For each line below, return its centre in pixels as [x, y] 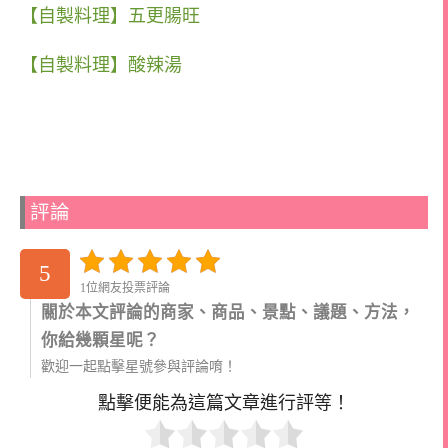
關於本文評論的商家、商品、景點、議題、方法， [228, 312]
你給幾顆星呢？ [100, 340]
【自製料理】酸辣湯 [101, 64]
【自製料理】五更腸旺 [110, 15]
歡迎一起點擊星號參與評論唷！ [139, 366]
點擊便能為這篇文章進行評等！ [224, 402]
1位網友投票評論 [125, 287]
